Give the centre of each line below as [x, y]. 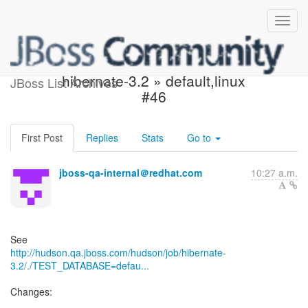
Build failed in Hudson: [154, 65]
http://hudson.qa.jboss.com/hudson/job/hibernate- [118, 252]
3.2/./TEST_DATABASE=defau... [80, 265]
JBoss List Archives [64, 82]
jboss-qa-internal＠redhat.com [131, 173]
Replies [102, 137]
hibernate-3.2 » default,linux [154, 80]
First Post [42, 137]
